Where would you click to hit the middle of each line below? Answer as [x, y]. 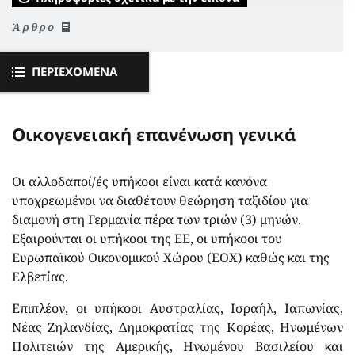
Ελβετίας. [42, 276]
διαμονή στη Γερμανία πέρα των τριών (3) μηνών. [157, 219]
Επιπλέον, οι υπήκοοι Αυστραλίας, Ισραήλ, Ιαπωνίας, [177, 308]
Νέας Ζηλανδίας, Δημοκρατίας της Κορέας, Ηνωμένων [177, 327]
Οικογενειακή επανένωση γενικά [154, 134]
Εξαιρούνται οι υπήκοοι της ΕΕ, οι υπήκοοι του [147, 238]
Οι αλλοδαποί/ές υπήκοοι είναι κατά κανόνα [139, 181]
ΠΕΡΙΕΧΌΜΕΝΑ [74, 71]
